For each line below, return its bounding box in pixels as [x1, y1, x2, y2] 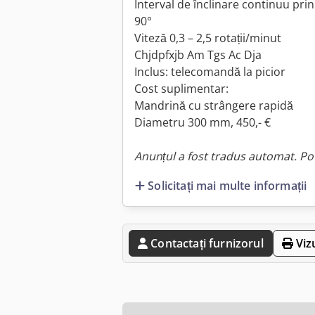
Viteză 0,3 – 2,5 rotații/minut [134, 30, 281, 46]
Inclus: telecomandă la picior [134, 64, 285, 80]
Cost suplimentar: [134, 81, 229, 97]
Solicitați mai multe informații [148, 177, 307, 193]
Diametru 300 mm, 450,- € [134, 115, 271, 131]
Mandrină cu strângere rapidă [134, 98, 293, 114]
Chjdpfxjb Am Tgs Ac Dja [134, 47, 262, 63]
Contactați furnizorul [150, 235, 264, 251]
